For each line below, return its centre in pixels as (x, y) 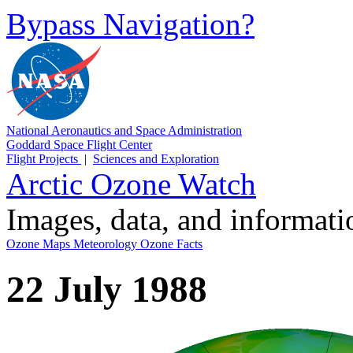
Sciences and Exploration (156, 159)
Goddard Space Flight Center (79, 145)
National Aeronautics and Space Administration (124, 130)
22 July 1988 (107, 290)
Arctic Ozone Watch (131, 184)
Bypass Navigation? (130, 24)
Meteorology (107, 244)
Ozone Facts (171, 244)
